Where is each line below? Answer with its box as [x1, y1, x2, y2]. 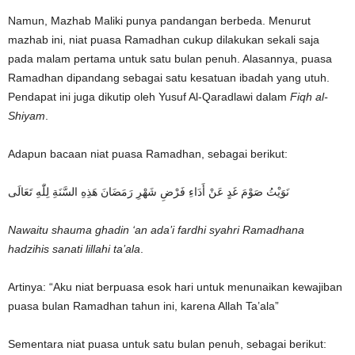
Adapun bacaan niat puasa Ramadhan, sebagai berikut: [8, 147, 288, 161]
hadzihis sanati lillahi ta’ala [8, 242, 140, 256]
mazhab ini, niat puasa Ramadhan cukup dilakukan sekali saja [8, 33, 319, 47]
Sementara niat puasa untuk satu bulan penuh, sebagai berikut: [8, 338, 326, 351]
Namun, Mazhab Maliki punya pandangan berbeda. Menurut [8, 14, 311, 28]
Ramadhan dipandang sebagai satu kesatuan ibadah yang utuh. [8, 71, 330, 85]
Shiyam [8, 109, 45, 123]
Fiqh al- [290, 90, 328, 104]
